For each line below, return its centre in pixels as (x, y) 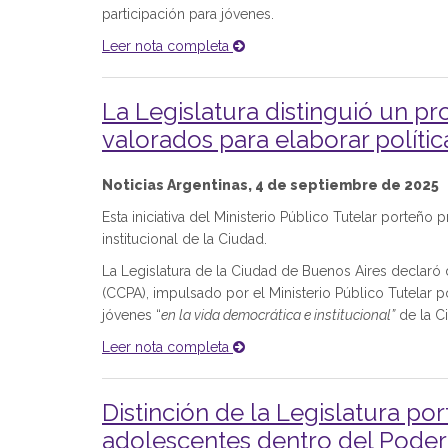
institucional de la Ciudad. (184, 239)
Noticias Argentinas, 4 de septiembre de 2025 (270, 185)
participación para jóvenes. (188, 14)
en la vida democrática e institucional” (278, 315)
